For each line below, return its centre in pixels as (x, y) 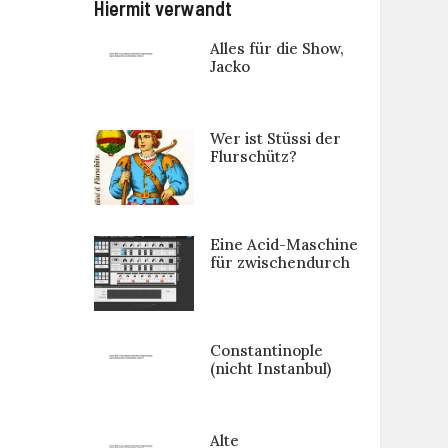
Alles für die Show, (276, 48)
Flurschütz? (253, 157)
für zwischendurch (279, 263)
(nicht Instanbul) (270, 369)
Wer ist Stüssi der (275, 139)
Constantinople (266, 351)
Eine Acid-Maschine (283, 245)
